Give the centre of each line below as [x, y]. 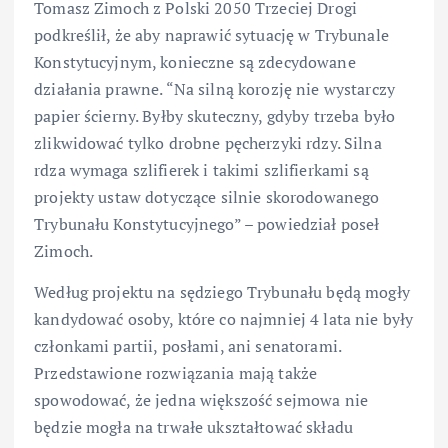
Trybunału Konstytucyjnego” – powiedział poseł [207, 224]
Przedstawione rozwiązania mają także [176, 373]
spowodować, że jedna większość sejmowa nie [201, 400]
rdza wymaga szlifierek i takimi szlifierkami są [201, 170]
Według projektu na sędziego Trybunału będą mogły [222, 292]
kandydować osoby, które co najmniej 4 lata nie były [224, 319]
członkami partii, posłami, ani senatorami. [187, 346]
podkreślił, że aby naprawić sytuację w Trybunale [211, 35]
